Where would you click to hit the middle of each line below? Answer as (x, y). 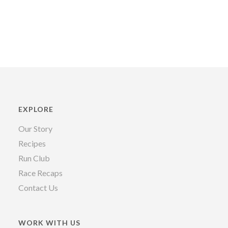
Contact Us (38, 188)
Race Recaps (40, 173)
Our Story (35, 129)
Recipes (32, 144)
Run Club (34, 158)
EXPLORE (36, 109)
